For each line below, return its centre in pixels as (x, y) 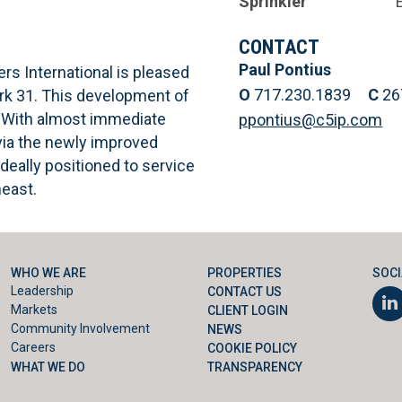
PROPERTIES (245, 272)
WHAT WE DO (48, 367)
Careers (33, 347)
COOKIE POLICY (252, 348)
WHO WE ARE (48, 272)
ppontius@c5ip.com (311, 120)
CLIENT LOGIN (248, 310)
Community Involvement (80, 328)
